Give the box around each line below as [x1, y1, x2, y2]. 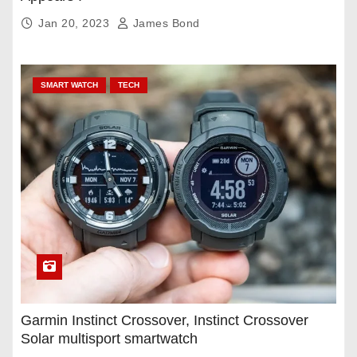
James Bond [129, 17, 200, 30]
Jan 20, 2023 [38, 17, 113, 30]
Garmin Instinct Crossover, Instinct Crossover [21, 312, 308, 329]
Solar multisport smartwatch [21, 331, 198, 347]
